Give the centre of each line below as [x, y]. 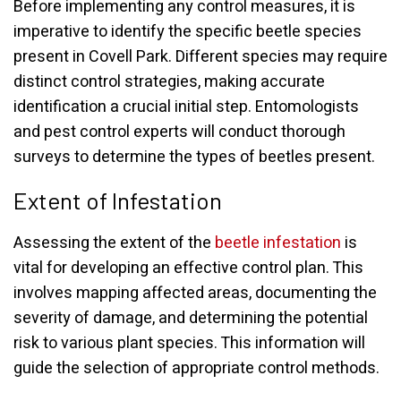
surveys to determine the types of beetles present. [194, 157]
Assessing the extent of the [114, 243]
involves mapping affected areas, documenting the [195, 293]
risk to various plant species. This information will [189, 343]
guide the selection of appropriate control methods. [196, 368]
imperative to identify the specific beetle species [188, 32]
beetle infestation [278, 243]
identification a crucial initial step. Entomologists [186, 107]
